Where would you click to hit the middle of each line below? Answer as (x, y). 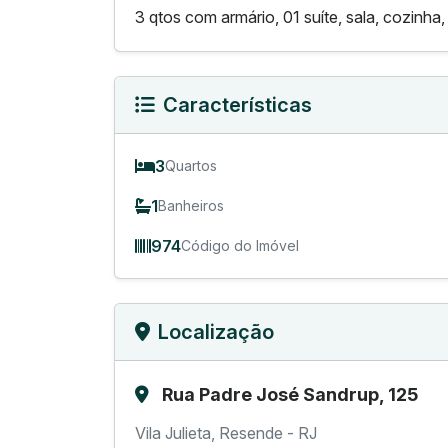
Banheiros (191, 206)
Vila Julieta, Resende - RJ (226, 432)
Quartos (191, 166)
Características (237, 104)
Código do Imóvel (240, 246)
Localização (216, 331)
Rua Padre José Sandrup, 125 (290, 394)
